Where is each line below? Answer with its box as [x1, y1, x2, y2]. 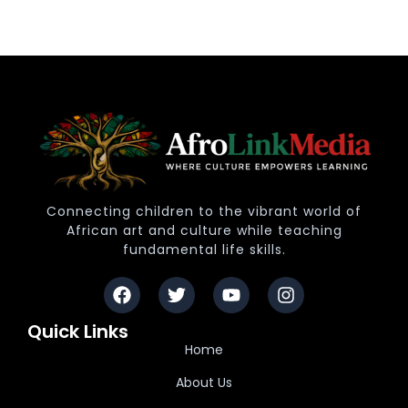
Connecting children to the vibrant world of [46, 201, 362, 220]
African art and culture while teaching [66, 220, 342, 240]
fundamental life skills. [122, 240, 286, 259]
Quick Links [27, 318, 128, 344]
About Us [176, 372, 232, 392]
